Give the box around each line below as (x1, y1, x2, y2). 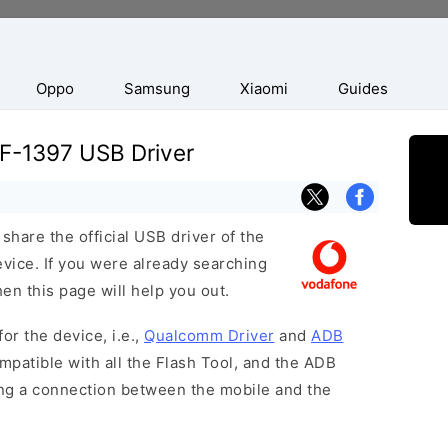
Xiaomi (240, 79, 288, 98)
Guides (338, 79, 388, 98)
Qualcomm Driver (144, 326, 275, 345)
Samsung (124, 79, 190, 98)
